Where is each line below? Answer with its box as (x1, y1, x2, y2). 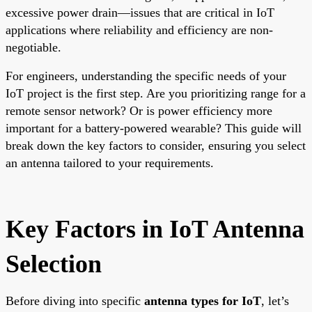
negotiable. (6, 40, 61, 54)
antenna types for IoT (144, 293, 261, 308)
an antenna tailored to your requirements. (6, 155, 214, 170)
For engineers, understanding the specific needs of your (6, 68, 286, 83)
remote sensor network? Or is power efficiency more (6, 103, 272, 118)
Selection (6, 249, 102, 278)
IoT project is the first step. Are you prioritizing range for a (6, 86, 306, 100)
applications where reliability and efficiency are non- (6, 22, 273, 37)
